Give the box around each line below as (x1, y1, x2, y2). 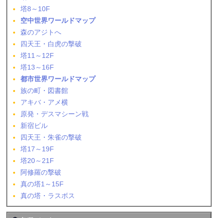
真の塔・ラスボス (20, 192, 75, 200)
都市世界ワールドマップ (20, 75, 96, 83)
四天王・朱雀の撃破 (20, 133, 82, 142)
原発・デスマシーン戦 (20, 110, 89, 118)
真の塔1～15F (20, 180, 64, 188)
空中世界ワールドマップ (20, 17, 96, 25)
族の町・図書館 (20, 87, 69, 95)
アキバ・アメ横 (20, 98, 69, 107)
